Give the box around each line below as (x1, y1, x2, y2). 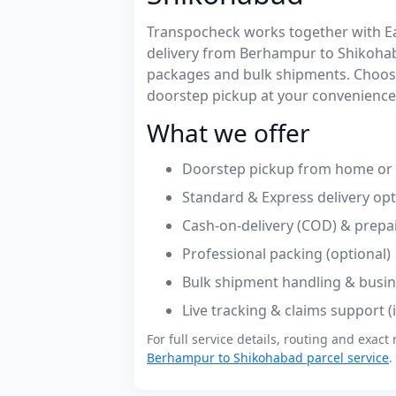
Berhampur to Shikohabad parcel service (147, 348, 389, 366)
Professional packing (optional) (182, 243, 391, 263)
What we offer (147, 115, 310, 149)
